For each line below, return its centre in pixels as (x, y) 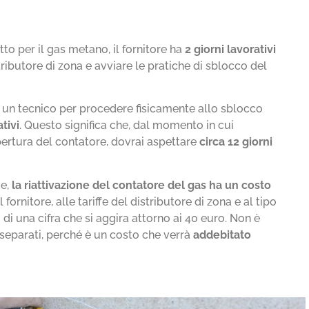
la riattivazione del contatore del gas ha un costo (142, 185)
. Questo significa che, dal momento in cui (127, 126)
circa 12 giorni (235, 142)
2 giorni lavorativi (231, 49)
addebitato (222, 235)
